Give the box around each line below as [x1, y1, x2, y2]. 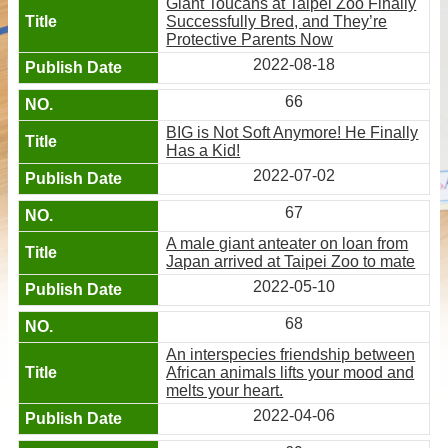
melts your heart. [166, 381, 284, 399]
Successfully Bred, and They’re [166, 12, 388, 30]
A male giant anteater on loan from [166, 234, 409, 252]
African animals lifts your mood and [166, 363, 415, 381]
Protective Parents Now [166, 30, 334, 48]
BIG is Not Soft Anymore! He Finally [166, 123, 419, 141]
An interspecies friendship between [166, 345, 416, 363]
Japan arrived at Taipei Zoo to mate [166, 252, 416, 270]
